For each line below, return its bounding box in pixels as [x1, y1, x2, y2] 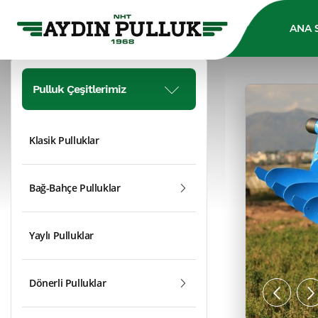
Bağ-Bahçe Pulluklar [29, 181, 121, 194]
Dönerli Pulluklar [29, 276, 106, 290]
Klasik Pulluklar [29, 133, 99, 147]
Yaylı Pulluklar [29, 229, 94, 242]
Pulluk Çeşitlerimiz [33, 82, 126, 96]
